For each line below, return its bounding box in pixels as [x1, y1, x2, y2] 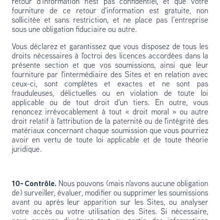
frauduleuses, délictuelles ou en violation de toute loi [12, 90, 208, 98]
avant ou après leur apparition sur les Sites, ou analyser [12, 199, 208, 207]
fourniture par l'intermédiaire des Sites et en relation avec [12, 71, 208, 79]
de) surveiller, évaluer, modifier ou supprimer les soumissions [12, 190, 208, 197]
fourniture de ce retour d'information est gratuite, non [12, 7, 208, 15]
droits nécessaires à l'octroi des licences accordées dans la [12, 53, 208, 60]
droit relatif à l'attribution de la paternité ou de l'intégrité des [12, 118, 208, 126]
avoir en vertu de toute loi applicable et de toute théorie [12, 137, 208, 144]
